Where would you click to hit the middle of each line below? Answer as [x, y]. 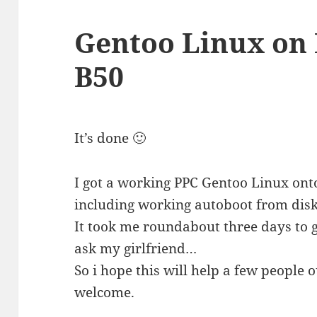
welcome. [105, 293]
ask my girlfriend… [136, 249]
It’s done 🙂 [110, 138]
